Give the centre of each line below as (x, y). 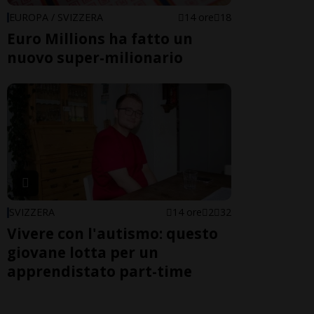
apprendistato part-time (100, 272)
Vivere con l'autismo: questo (112, 234)
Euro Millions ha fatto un (100, 39)
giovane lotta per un (83, 253)
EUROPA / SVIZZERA (56, 18)
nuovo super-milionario (95, 58)
